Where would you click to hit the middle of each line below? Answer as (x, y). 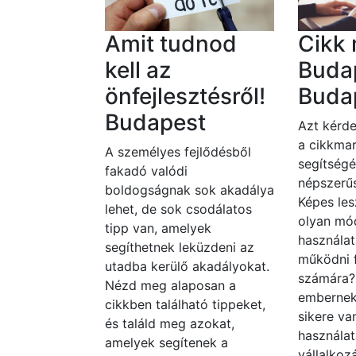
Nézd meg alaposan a (170, 285)
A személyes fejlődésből (178, 151)
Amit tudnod (171, 43)
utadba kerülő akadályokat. (187, 266)
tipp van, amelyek (158, 228)
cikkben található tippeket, (185, 304)
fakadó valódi (146, 170)
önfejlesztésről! (185, 96)
